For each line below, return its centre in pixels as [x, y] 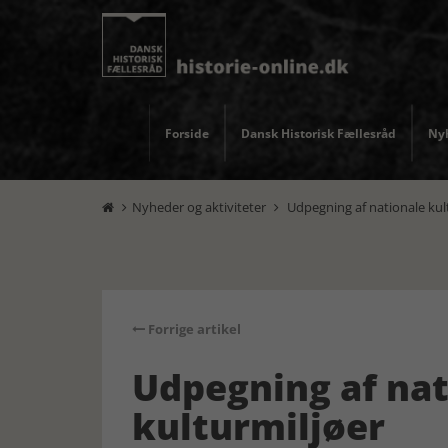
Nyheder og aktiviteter [199, 207]
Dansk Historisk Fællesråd [318, 133]
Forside [187, 133]
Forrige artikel [193, 329]
